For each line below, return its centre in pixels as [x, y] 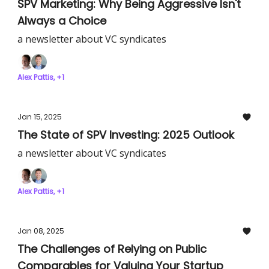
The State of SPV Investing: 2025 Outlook [126, 135]
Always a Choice [62, 21]
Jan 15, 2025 [40, 117]
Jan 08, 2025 [41, 231]
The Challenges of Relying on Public [112, 249]
